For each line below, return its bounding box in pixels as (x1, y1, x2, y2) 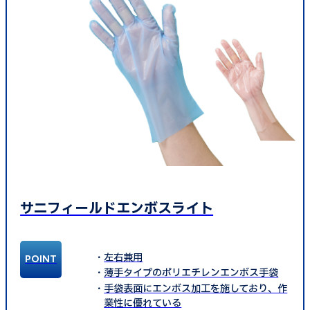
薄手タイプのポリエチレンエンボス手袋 (104, 266, 279, 281)
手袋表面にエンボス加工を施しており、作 (104, 281, 288, 296)
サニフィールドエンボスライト (20, 199, 214, 219)
